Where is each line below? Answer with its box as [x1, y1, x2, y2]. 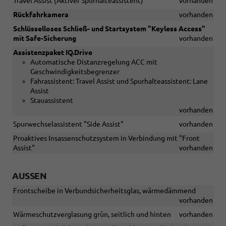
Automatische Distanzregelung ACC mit [30, 58, 157, 67]
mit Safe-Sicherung [13, 34, 76, 43]
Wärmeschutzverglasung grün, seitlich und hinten [13, 210, 171, 219]
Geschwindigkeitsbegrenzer [30, 68, 120, 76]
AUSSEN [12, 171, 40, 181]
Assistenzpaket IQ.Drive [13, 48, 92, 57]
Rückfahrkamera [13, 11, 69, 19]
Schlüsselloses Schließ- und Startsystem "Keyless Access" [13, 25, 205, 33]
